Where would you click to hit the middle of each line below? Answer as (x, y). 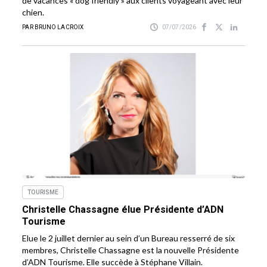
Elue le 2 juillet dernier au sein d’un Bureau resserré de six (129, 238)
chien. (33, 13)
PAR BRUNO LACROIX (53, 27)
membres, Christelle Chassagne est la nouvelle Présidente (131, 250)
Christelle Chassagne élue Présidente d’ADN (123, 210)
